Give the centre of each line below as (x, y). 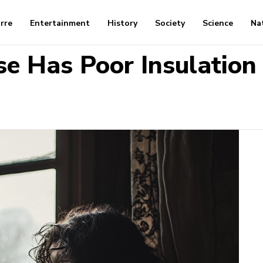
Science (218, 23)
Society (170, 23)
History (123, 23)
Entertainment (60, 23)
